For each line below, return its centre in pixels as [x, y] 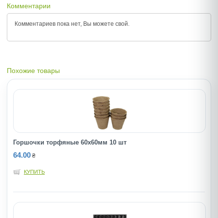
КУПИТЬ [34, 172]
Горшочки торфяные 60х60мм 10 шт [70, 142]
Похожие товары [33, 70]
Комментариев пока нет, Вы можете [65, 24]
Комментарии [29, 6]
